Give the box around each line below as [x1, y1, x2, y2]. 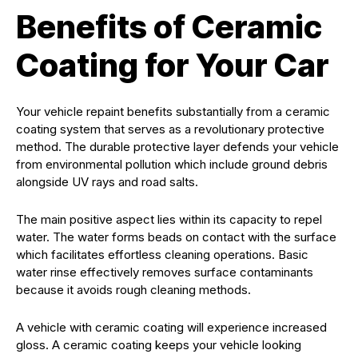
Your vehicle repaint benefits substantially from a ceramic [16, 103, 330, 119]
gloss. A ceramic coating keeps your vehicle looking [16, 336, 301, 352]
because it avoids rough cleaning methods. [16, 281, 251, 297]
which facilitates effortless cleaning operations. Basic [16, 246, 308, 262]
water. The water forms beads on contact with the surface [16, 229, 336, 245]
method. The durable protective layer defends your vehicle [16, 138, 339, 154]
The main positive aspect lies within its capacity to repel [16, 211, 322, 227]
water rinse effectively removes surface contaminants [16, 264, 313, 280]
